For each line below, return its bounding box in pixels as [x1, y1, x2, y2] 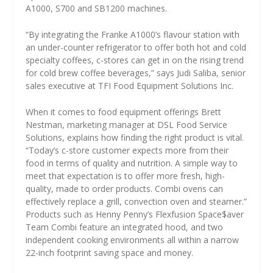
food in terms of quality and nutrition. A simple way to [26, 157, 238, 169]
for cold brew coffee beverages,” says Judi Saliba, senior [26, 67, 246, 79]
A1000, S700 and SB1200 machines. [26, 2, 168, 14]
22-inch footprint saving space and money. [26, 247, 194, 259]
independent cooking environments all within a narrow [26, 234, 239, 246]
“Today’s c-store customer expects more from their [26, 144, 229, 157]
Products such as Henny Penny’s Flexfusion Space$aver [26, 208, 244, 221]
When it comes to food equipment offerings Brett [26, 106, 222, 118]
